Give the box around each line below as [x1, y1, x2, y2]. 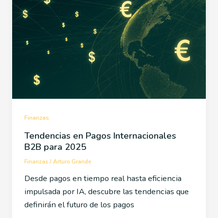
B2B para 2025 [24, 141, 86, 153]
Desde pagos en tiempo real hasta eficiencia [24, 173, 182, 184]
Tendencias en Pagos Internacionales [24, 129, 176, 142]
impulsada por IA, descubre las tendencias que [24, 186, 189, 198]
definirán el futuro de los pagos [24, 199, 134, 211]
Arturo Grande [53, 158, 91, 166]
